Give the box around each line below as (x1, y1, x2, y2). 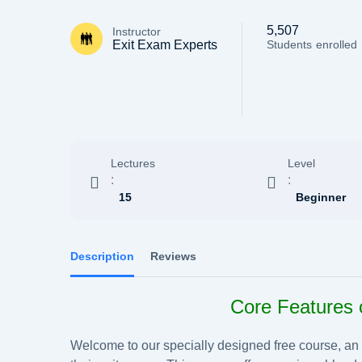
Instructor (112, 24, 161, 38)
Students (267, 37, 312, 51)
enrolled (316, 37, 357, 51)
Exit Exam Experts (112, 37, 217, 52)
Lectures (111, 156, 155, 170)
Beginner (296, 190, 347, 204)
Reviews (150, 249, 196, 263)
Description (70, 249, 134, 263)
